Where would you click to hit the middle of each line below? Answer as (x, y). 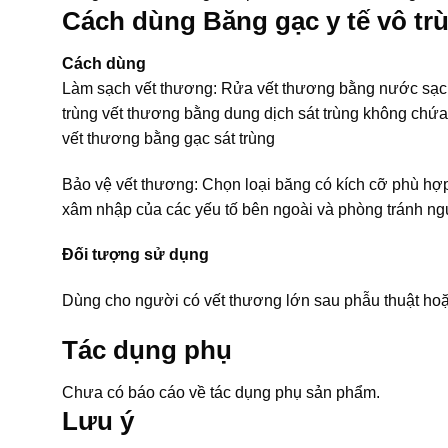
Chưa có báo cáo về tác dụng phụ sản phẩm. (221, 392)
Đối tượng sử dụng (135, 255)
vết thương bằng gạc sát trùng (168, 138)
